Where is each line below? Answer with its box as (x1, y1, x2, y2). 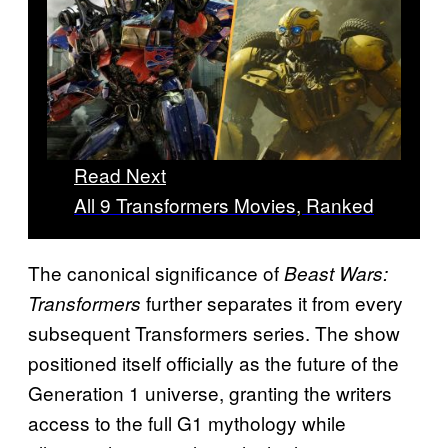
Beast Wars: (284, 259, 388, 286)
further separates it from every (141, 288, 403, 316)
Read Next (74, 160, 166, 188)
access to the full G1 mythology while (28, 408, 346, 436)
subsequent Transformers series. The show (28, 318, 400, 346)
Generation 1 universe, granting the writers (28, 378, 392, 406)
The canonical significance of (28, 258, 284, 286)
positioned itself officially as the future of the (28, 348, 399, 376)
